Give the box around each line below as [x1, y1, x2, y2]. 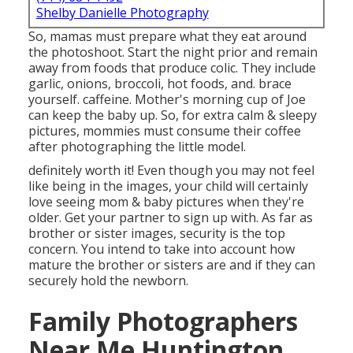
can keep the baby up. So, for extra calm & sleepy [28, 106, 317, 124]
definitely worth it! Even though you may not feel [28, 162, 314, 180]
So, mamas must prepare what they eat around [28, 28, 307, 46]
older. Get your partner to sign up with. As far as [28, 209, 313, 227]
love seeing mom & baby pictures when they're [28, 193, 304, 211]
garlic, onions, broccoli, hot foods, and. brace [28, 75, 292, 93]
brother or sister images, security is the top [28, 225, 285, 243]
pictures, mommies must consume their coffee [28, 122, 301, 140]
